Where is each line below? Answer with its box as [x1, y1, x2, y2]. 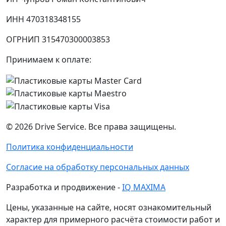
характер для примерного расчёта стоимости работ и [6, 213, 220, 225]
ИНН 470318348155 [6, 13, 81, 25]
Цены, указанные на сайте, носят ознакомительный [6, 201, 211, 213]
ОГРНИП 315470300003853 [6, 33, 110, 45]
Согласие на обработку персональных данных [6, 161, 189, 173]
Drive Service [35, 121, 84, 132]
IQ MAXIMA [122, 181, 165, 193]
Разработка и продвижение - [6, 181, 122, 193]
